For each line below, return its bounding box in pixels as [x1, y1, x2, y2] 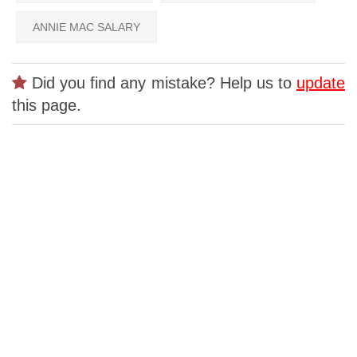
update [296, 73, 345, 92]
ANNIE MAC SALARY [33, 20, 140, 33]
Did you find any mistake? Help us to [27, 73, 296, 92]
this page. [12, 96, 81, 114]
